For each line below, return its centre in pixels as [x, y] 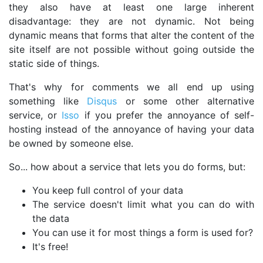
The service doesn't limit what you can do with [143, 204]
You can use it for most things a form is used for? [143, 232]
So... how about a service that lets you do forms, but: [127, 166]
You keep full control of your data [108, 190]
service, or [36, 115]
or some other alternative [186, 101]
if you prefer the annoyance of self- [167, 115]
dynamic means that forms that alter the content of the [131, 35]
